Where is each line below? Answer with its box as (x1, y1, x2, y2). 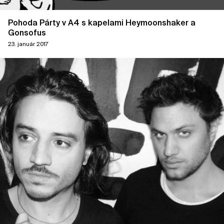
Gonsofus (8, 27, 46, 37)
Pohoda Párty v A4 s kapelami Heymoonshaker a (8, 17, 195, 27)
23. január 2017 (8, 40, 48, 47)
